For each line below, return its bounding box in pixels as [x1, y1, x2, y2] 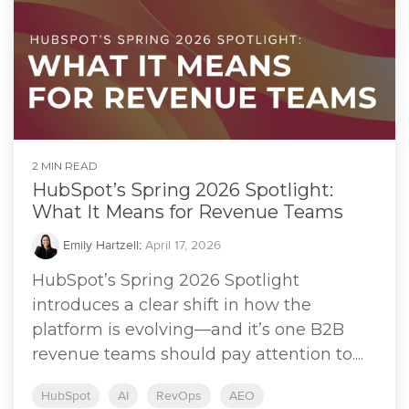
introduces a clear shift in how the [32, 294, 311, 315]
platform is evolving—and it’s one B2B [32, 319, 344, 340]
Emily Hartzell [59, 236, 139, 253]
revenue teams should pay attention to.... [32, 343, 363, 364]
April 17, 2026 [145, 236, 221, 253]
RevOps [156, 387, 202, 404]
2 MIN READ [32, 158, 98, 173]
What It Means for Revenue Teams [32, 200, 343, 223]
